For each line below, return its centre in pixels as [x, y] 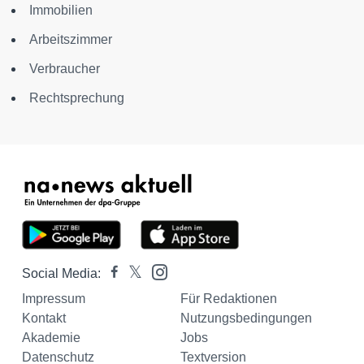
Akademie [51, 337]
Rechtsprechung [77, 97]
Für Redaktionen [228, 298]
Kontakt [44, 318]
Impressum [54, 298]
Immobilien [61, 10]
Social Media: [61, 273]
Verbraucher [65, 68]
